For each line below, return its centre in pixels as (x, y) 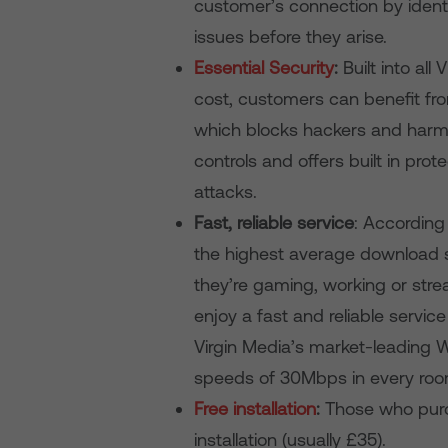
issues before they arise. (291, 36)
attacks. (226, 191)
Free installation (255, 408)
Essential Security (264, 67)
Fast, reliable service (274, 222)
